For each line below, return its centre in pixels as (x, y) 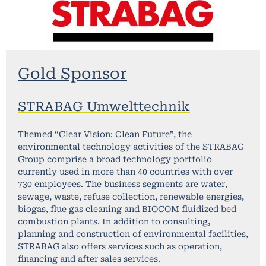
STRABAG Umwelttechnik (104, 107)
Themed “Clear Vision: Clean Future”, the (105, 134)
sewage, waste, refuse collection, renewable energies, (131, 197)
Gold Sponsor (72, 74)
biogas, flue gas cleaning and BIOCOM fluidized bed (127, 209)
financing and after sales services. (89, 259)
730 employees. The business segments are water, (123, 184)
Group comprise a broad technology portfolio (115, 159)
